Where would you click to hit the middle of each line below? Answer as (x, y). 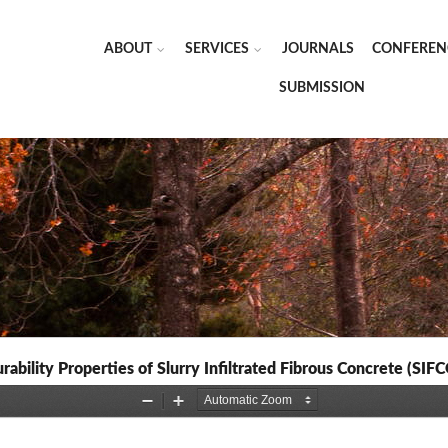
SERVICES (217, 49)
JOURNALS (318, 49)
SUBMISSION (321, 88)
